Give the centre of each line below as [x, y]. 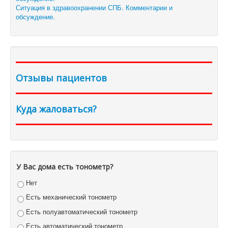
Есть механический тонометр [70, 197]
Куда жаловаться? [56, 109]
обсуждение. [35, 17]
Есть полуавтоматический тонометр [81, 211]
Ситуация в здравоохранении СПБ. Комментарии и [94, 8]
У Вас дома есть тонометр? [65, 167]
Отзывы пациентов [61, 78]
